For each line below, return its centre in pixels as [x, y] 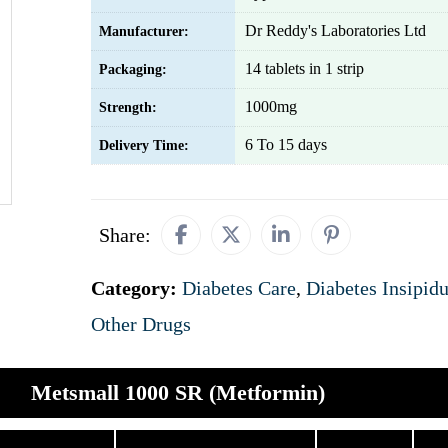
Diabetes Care [239, 288]
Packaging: [133, 69]
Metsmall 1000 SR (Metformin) [177, 392]
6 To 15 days [286, 144]
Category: [136, 288]
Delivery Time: [144, 145]
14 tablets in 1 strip [304, 68]
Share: [125, 235]
